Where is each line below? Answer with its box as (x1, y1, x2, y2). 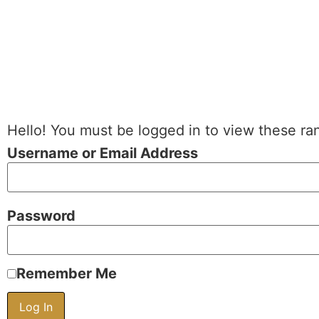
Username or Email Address (7, 144, 198, 162)
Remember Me (16, 265, 117, 283)
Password (7, 206, 75, 224)
